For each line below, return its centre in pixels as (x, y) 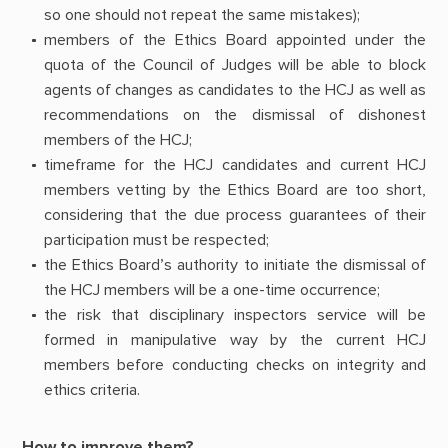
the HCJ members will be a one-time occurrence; (211, 289)
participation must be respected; (156, 239)
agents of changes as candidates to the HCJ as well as (235, 89)
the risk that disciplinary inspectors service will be (235, 314)
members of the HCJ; (117, 139)
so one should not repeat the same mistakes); (201, 14)
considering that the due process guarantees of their (235, 214)
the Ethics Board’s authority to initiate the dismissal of (235, 264)
